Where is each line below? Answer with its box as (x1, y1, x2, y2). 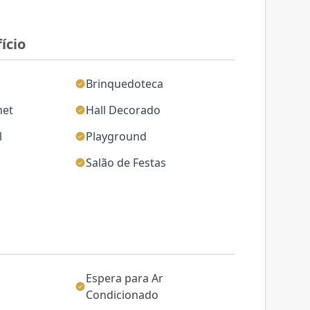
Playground (85, 129, 147, 144)
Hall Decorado (85, 102, 161, 118)
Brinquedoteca (85, 76, 163, 91)
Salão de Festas (85, 155, 166, 170)
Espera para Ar (85, 271, 163, 286)
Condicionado (85, 287, 158, 302)
